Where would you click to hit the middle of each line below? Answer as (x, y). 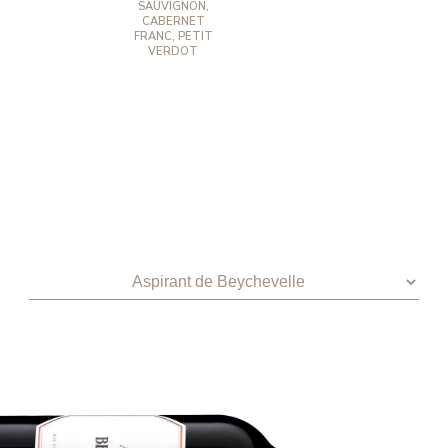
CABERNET (173, 21)
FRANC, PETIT (173, 36)
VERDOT (173, 51)
